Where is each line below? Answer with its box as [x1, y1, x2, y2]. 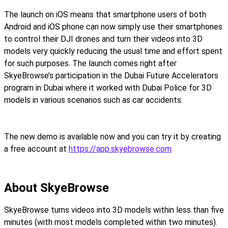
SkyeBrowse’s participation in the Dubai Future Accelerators [4, 71, 218, 80]
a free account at [4, 144, 69, 154]
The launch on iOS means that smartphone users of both [4, 10, 206, 19]
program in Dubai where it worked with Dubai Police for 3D [4, 83, 212, 93]
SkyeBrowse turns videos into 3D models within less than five [4, 205, 224, 215]
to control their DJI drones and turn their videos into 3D [4, 34, 203, 44]
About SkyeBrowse [4, 181, 109, 195]
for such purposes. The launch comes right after [4, 59, 177, 68]
